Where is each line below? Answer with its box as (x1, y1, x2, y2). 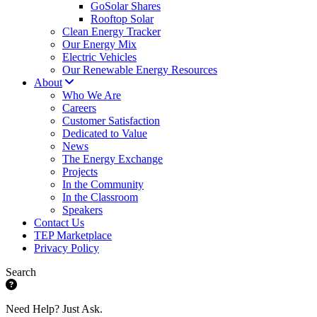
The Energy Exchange (62, 153, 163, 165)
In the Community (62, 178, 144, 190)
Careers (62, 102, 96, 114)
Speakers (62, 204, 103, 216)
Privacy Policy (34, 242, 99, 254)
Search (6, 266, 36, 278)
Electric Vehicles (62, 51, 137, 63)
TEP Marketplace (34, 229, 112, 241)
